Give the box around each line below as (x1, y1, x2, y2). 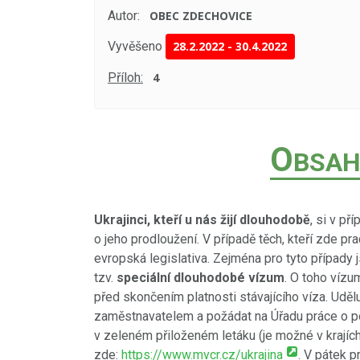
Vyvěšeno (108, 39, 162, 55)
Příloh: (108, 69, 143, 85)
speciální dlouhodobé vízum (117, 270, 284, 285)
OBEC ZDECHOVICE (149, 8, 253, 24)
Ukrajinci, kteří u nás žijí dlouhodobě (94, 212, 310, 227)
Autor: (108, 8, 140, 24)
